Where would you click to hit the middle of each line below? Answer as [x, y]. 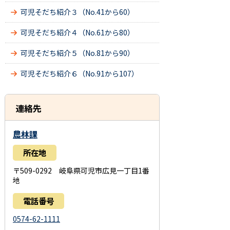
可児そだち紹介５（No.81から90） [78, 53]
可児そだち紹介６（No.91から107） [80, 73]
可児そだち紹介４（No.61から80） [78, 32]
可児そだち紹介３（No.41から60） [78, 12]
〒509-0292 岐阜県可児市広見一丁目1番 [81, 170]
